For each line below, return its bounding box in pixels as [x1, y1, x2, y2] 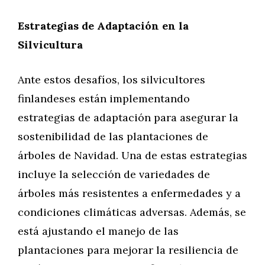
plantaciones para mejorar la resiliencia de [18, 243, 238, 257]
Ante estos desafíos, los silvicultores [18, 73, 205, 86]
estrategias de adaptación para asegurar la [18, 111, 238, 124]
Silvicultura [18, 38, 83, 51]
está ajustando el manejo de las [18, 224, 179, 238]
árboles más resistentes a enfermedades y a [18, 186, 241, 200]
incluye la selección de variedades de [18, 167, 210, 181]
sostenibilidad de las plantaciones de [18, 130, 208, 143]
